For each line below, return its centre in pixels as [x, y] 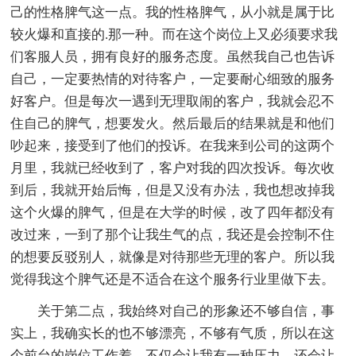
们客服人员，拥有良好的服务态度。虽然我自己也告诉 [173, 56]
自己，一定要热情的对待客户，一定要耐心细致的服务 [173, 79]
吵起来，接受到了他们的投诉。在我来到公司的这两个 [173, 145]
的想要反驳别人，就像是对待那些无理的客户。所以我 [173, 257]
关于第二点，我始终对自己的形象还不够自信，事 [173, 311]
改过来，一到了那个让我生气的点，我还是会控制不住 [173, 234]
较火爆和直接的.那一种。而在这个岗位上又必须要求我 [174, 34]
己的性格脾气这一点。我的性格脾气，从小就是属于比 [173, 12]
